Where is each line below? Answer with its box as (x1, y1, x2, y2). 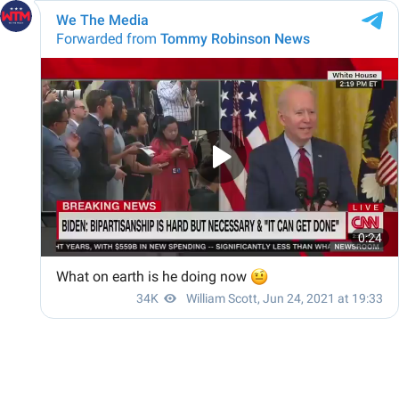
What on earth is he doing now (56, 267, 250, 285)
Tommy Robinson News (160, 30, 310, 47)
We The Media (56, 12, 149, 28)
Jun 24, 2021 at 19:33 (263, 290, 383, 305)
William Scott (186, 290, 257, 305)
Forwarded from (56, 30, 160, 47)
